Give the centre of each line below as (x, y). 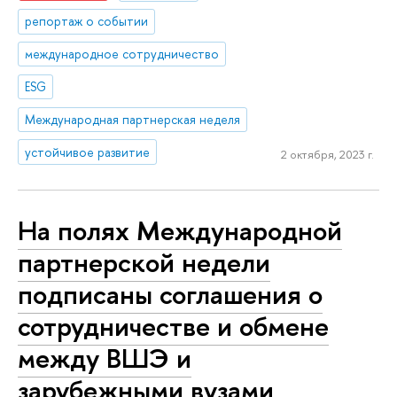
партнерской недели (144, 263)
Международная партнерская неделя (133, 119)
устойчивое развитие (88, 152)
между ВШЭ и (105, 358)
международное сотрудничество (122, 54)
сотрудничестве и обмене (173, 327)
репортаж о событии (87, 21)
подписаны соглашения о (170, 295)
